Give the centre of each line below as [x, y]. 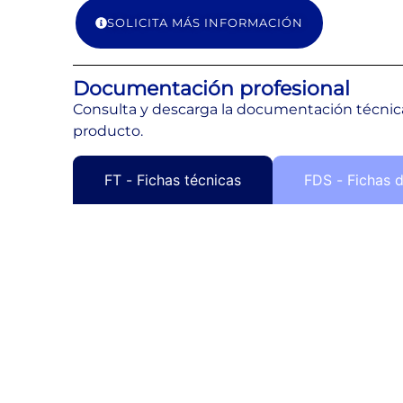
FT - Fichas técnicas [172, 179]
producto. [107, 131]
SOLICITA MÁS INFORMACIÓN [205, 23]
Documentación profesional [211, 89]
